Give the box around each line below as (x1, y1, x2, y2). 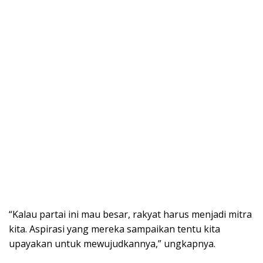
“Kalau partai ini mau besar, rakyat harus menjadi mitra (9, 208, 252, 221)
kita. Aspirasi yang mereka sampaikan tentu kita (9, 222, 220, 236)
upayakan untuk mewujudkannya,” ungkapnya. (9, 237, 215, 251)
